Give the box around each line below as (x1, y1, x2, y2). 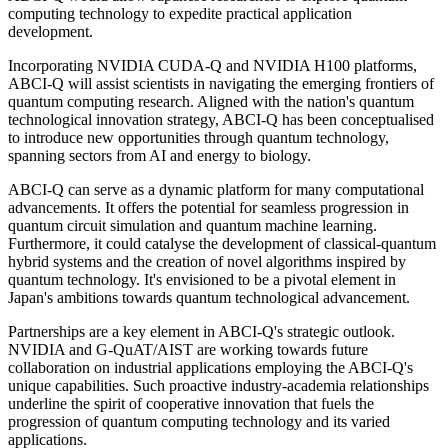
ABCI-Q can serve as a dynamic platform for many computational (8, 181, 424, 199)
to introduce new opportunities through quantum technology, (8, 129, 389, 147)
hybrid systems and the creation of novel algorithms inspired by (8, 253, 406, 271)
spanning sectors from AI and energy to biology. (8, 147, 311, 165)
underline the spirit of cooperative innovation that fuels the (8, 395, 374, 413)
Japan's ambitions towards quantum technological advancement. (8, 289, 410, 307)
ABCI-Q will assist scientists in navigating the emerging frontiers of (8, 75, 434, 93)
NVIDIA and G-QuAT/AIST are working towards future (8, 341, 368, 359)
